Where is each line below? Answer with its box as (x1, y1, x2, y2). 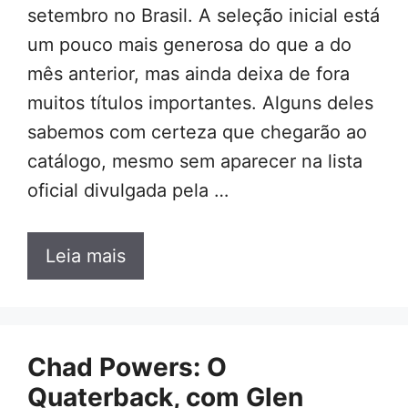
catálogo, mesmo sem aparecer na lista (27, 150, 362, 173)
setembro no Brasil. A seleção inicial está (27, 5, 380, 27)
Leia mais (46, 245, 126, 268)
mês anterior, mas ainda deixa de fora (27, 63, 350, 86)
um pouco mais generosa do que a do (27, 34, 352, 56)
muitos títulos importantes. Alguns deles (27, 92, 373, 115)
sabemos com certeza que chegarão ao (27, 121, 367, 144)
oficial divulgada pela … (27, 179, 229, 202)
